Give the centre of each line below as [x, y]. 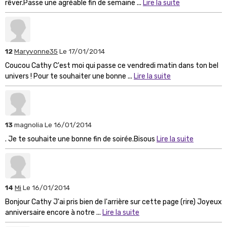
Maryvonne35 [36, 51]
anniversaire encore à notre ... [54, 212]
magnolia [29, 124]
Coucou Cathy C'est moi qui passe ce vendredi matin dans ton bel [112, 65]
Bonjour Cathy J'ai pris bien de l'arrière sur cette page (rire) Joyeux [113, 202]
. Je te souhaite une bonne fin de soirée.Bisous [81, 139]
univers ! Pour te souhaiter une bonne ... [69, 76]
